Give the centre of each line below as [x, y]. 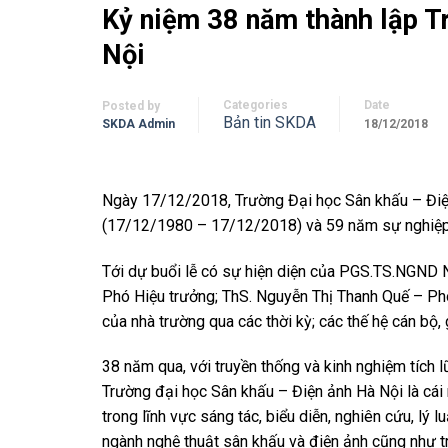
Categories [255, 105]
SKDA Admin [138, 124]
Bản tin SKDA [269, 123]
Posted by [131, 106]
